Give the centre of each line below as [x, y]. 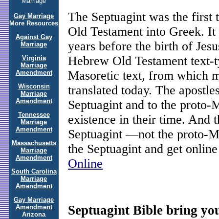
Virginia [34, 58]
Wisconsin [34, 86]
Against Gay [34, 37]
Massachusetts [34, 143]
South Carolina [34, 171]
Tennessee [34, 115]
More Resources [34, 23]
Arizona [34, 214]
